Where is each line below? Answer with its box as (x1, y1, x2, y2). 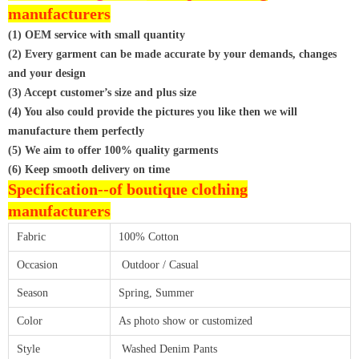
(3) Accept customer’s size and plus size (8, 87, 196, 99)
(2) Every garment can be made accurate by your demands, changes (8, 48, 337, 61)
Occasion (17, 259, 58, 272)
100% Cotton (119, 231, 179, 244)
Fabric (17, 231, 46, 244)
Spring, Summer (119, 287, 194, 300)
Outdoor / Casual (119, 259, 199, 272)
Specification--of (8, 180, 127, 199)
